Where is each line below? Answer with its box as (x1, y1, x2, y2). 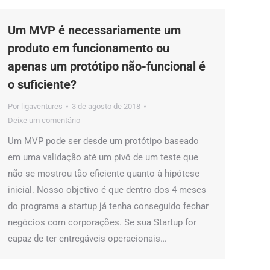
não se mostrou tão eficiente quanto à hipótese (8, 168, 199, 179)
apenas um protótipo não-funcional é (8, 59, 206, 74)
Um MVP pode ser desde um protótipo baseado (8, 136, 199, 146)
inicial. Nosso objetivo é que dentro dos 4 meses (8, 184, 206, 195)
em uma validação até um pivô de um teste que (8, 152, 198, 163)
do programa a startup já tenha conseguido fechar (8, 201, 209, 212)
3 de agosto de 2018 (72, 102, 140, 111)
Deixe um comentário (8, 116, 80, 125)
